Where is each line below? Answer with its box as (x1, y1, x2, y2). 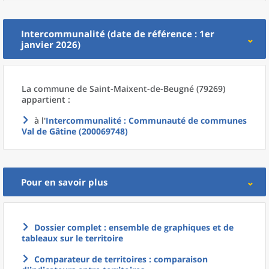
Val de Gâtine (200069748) (22, 125, 128, 137)
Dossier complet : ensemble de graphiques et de (34, 222, 234, 233)
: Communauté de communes (121, 115, 247, 126)
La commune (22, 83, 77, 94)
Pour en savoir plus (21, 176, 107, 188)
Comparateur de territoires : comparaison (34, 253, 208, 265)
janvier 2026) (21, 38, 80, 50)
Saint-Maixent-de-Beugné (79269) (89, 83, 225, 94)
